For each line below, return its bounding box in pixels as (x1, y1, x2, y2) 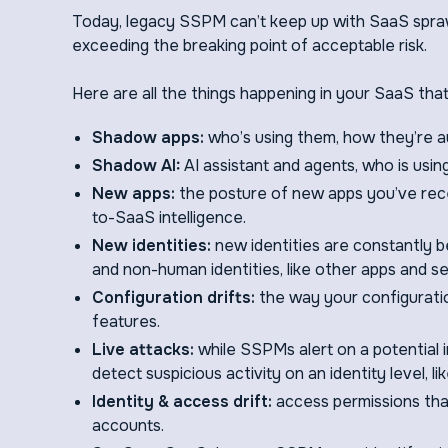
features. (92, 311, 160, 332)
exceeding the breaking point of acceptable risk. (72, 35, 431, 56)
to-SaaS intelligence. (92, 207, 246, 228)
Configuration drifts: (92, 287, 259, 308)
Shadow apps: (92, 127, 204, 148)
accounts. (92, 415, 168, 436)
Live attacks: (92, 339, 198, 360)
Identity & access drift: (92, 391, 272, 412)
